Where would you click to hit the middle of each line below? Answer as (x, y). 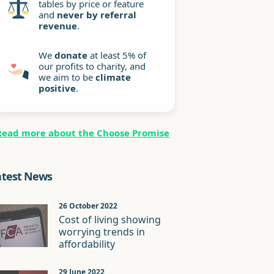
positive (57, 88)
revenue (58, 26)
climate (113, 77)
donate (71, 55)
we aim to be (67, 77)
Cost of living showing (110, 220)
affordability (87, 244)
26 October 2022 (88, 206)
